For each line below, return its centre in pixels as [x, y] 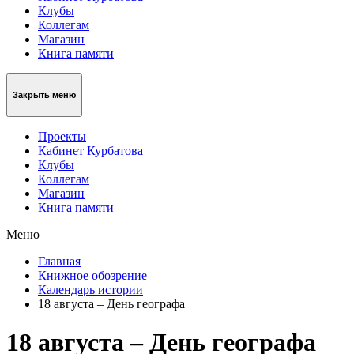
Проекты [62, 136]
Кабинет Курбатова [90, 150]
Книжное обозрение [92, 275]
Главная [59, 261]
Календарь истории [90, 289]
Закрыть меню [44, 95]
